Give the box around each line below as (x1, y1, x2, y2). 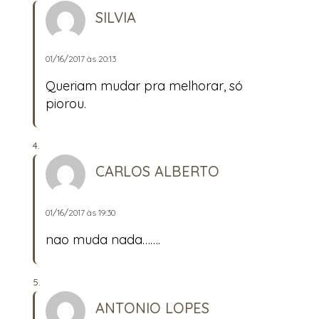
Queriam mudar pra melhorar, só (46, 77, 243, 94)
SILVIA (95, 8, 136, 26)
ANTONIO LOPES (95, 299, 209, 317)
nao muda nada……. (46, 231, 160, 249)
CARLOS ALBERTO (95, 162, 219, 181)
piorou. (46, 95, 86, 112)
